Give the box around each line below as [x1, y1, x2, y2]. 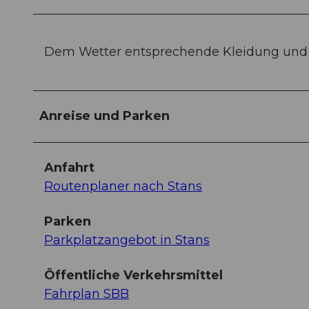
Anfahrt [44, 160, 94, 176]
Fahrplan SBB [44, 286, 129, 302]
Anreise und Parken [39, 108, 170, 124]
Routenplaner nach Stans [44, 179, 202, 195]
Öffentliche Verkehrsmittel [44, 268, 223, 283]
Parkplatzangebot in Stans [44, 232, 210, 248]
